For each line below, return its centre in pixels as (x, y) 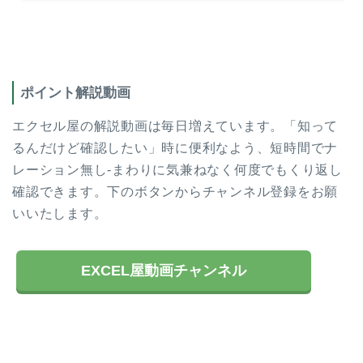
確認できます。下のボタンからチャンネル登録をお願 (175, 191)
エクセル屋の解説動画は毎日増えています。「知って (175, 126)
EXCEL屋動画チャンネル (164, 270)
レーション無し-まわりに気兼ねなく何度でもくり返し (178, 169)
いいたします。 (60, 213)
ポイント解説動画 (75, 93)
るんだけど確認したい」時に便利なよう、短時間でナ (175, 147)
